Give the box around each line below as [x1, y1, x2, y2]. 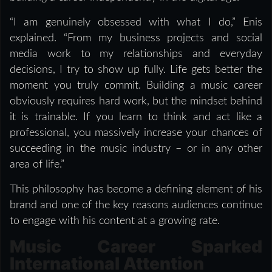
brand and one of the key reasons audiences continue [10, 199, 262, 211]
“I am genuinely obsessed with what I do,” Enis [10, 16, 262, 28]
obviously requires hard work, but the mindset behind [10, 95, 262, 107]
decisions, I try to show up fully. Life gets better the [10, 64, 262, 75]
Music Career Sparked [10, 236, 262, 257]
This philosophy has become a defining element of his [10, 183, 262, 195]
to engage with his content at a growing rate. [10, 215, 220, 226]
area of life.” [10, 158, 64, 170]
